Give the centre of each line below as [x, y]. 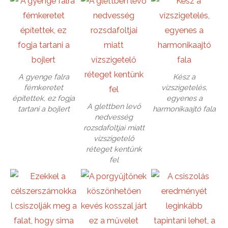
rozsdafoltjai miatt [114, 127]
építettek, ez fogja [44, 98]
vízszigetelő [114, 138]
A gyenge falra [44, 76]
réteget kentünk [114, 149]
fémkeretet [44, 87]
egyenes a [184, 98]
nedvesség [114, 117]
